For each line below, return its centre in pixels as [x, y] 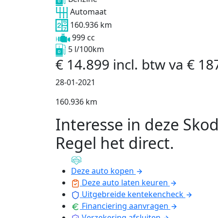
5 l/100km [86, 49]
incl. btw [141, 64]
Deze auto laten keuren [125, 183]
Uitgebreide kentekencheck [133, 194]
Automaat [88, 12]
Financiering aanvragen [125, 206]
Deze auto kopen [102, 171]
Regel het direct [113, 143]
